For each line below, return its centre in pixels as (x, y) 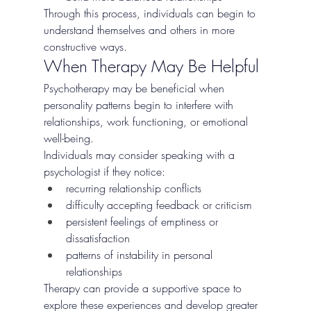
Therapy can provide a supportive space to (144, 288)
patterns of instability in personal (141, 254)
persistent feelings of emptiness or (143, 221)
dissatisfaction (98, 238)
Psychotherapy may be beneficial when (135, 88)
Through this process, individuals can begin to (151, 13)
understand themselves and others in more (141, 30)
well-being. (68, 138)
